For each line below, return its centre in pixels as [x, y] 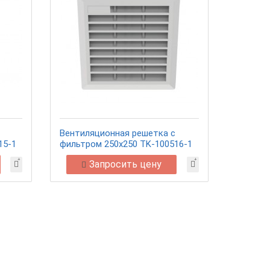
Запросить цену [126, 164]
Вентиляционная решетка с [118, 133]
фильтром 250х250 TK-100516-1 [126, 144]
